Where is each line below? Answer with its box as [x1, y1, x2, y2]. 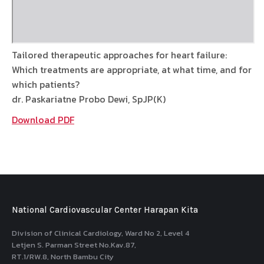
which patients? [12, 77, 80, 91]
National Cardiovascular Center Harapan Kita [12, 204, 198, 215]
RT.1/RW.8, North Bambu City [12, 251, 114, 262]
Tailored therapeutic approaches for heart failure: [12, 48, 227, 62]
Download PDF [12, 113, 74, 127]
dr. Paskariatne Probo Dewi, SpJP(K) [12, 92, 166, 106]
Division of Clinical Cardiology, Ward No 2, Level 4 [12, 227, 189, 239]
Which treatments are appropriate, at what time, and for [12, 62, 252, 77]
